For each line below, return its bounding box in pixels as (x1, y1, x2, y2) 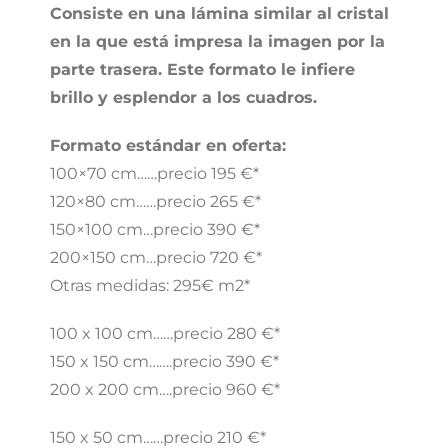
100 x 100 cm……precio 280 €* (50, 324, 280, 344)
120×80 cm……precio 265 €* (50, 192, 261, 212)
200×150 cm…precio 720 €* (50, 248, 262, 268)
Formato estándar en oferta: (50, 136, 286, 156)
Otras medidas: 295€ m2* (50, 276, 250, 296)
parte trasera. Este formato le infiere (50, 60, 355, 80)
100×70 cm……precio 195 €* (50, 164, 259, 184)
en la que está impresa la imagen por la (50, 32, 385, 52)
